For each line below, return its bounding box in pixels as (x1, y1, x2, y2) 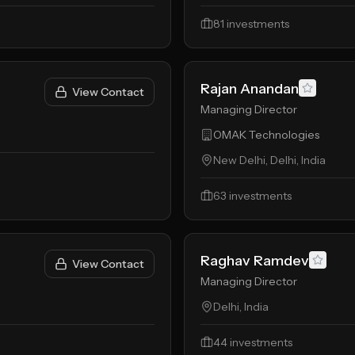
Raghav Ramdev (200, 252, 309, 269)
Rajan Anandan (200, 80, 299, 97)
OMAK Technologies (213, 128, 319, 142)
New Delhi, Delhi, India (213, 153, 326, 167)
